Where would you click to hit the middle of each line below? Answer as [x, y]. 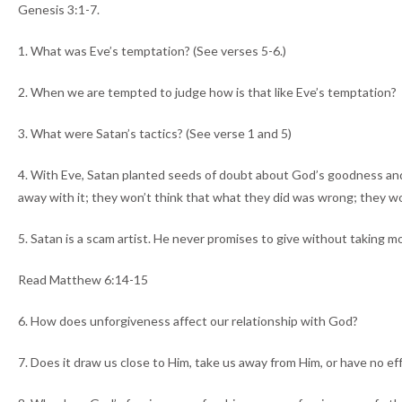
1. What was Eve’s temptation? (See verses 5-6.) [152, 51]
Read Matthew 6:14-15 [83, 280]
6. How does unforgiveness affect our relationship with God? [188, 321]
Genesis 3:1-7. [59, 10]
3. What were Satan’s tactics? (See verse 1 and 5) [155, 134]
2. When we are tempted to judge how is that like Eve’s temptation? [207, 92]
